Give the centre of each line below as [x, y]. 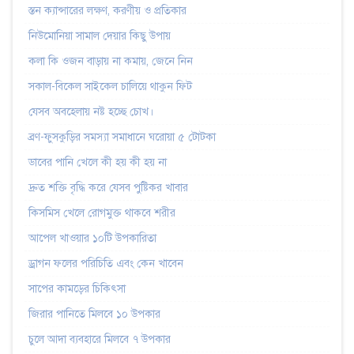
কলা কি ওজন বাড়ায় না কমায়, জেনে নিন [111, 61]
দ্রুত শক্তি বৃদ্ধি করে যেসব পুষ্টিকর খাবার [108, 187]
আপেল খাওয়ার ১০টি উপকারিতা [92, 238]
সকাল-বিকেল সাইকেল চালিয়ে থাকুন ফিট [110, 86]
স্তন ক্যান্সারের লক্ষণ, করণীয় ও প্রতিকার [107, 10]
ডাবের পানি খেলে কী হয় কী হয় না [98, 162]
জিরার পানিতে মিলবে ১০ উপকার [94, 314]
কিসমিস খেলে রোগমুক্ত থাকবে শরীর [102, 213]
